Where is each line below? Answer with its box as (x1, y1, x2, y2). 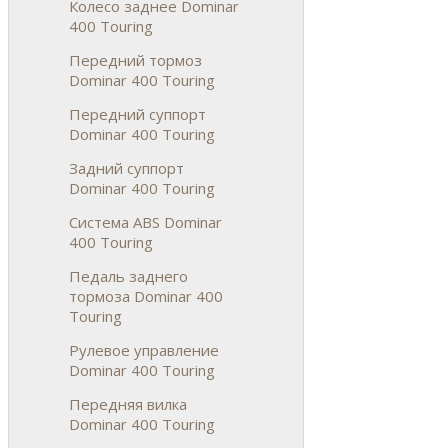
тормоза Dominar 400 (69, 285, 223, 306)
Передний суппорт (69, 103, 206, 124)
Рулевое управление (69, 339, 219, 360)
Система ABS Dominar (69, 211, 222, 232)
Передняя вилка (69, 393, 187, 414)
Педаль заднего (69, 265, 188, 286)
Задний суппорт (69, 157, 184, 178)
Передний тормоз (69, 49, 202, 70)
